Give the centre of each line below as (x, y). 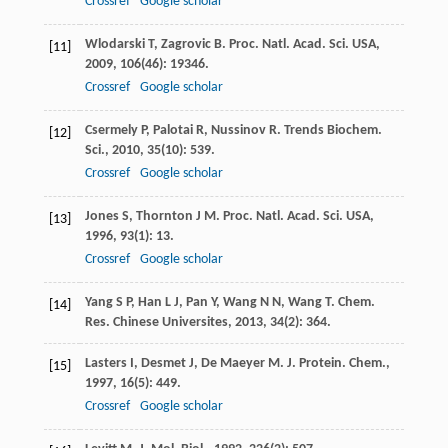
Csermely (111, 131)
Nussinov (238, 131)
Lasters (105, 364)
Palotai (172, 131)
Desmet (163, 364)
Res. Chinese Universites (156, 323)
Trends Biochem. (332, 131)
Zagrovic (185, 45)
